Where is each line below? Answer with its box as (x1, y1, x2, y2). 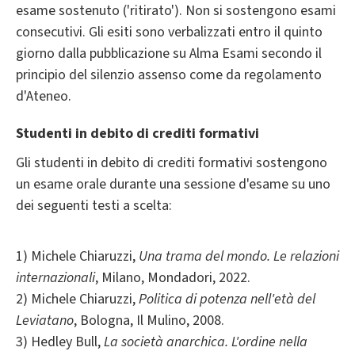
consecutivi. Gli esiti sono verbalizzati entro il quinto (16, 22, 323, 43)
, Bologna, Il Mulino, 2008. (74, 311, 224, 331)
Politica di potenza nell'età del (139, 289, 315, 310)
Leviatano (16, 311, 74, 331)
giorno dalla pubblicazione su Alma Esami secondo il (16, 44, 322, 64)
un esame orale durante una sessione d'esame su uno (16, 174, 330, 195)
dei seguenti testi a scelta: (16, 196, 172, 216)
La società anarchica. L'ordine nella (104, 332, 307, 353)
